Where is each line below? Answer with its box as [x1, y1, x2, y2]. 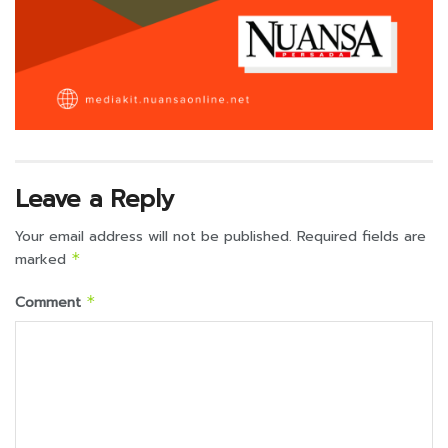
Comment [15, 291, 86, 313]
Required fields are [297, 225, 426, 247]
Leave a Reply [15, 180, 174, 217]
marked [15, 248, 71, 270]
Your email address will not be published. [15, 225, 292, 247]
